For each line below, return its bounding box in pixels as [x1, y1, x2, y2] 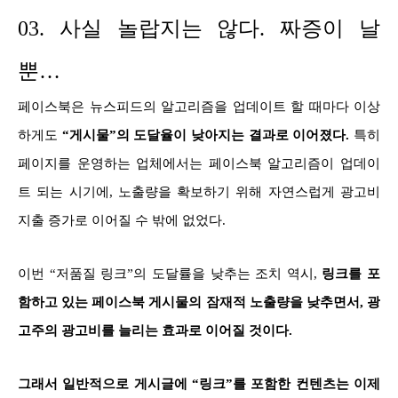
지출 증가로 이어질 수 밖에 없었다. [18, 212, 226, 227]
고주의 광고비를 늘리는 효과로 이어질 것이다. [18, 322, 296, 338]
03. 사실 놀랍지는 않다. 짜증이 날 [18, 16, 380, 40]
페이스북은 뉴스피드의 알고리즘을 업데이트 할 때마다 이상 [18, 99, 380, 114]
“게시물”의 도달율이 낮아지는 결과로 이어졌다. [61, 127, 354, 142]
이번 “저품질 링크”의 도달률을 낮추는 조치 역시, [18, 266, 322, 281]
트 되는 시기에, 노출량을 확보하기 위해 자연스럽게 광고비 [18, 184, 380, 199]
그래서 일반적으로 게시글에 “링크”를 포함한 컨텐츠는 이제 [18, 376, 380, 391]
